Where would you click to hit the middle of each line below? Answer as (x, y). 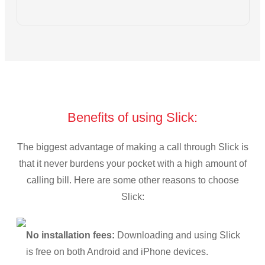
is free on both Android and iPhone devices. (117, 251)
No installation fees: (70, 235)
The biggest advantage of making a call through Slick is (132, 147)
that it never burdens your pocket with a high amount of (132, 163)
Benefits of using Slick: (132, 117)
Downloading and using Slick (177, 235)
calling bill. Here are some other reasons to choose (132, 180)
